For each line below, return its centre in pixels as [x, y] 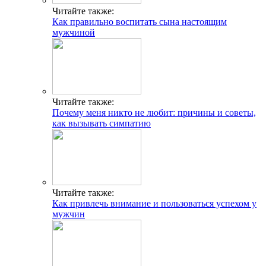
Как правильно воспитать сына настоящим [140, 21]
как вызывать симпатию [102, 123]
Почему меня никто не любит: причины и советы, [154, 112]
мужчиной [74, 32]
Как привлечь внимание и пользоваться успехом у [154, 203]
